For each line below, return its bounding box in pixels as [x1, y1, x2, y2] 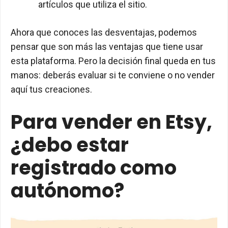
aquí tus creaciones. [11, 84, 92, 95]
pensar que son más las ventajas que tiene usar [11, 41, 203, 52]
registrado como [11, 154, 177, 182]
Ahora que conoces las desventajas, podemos [11, 27, 197, 38]
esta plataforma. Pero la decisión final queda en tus [11, 55, 216, 67]
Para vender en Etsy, [11, 108, 212, 136]
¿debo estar [11, 131, 129, 159]
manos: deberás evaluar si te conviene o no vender [11, 70, 215, 81]
